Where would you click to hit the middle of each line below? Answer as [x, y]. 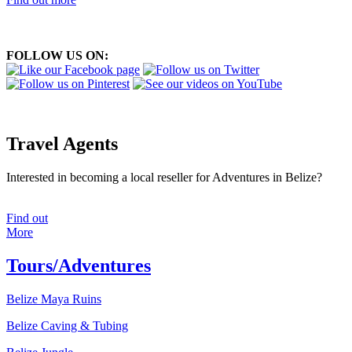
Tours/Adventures [79, 266]
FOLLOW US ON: [57, 56]
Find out [27, 218]
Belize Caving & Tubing [67, 326]
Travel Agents [62, 144]
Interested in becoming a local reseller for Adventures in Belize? [164, 178]
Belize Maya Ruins [54, 299]
